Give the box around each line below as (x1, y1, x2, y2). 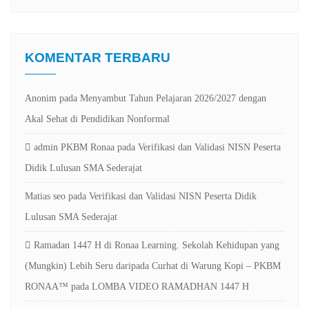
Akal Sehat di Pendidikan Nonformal (25, 113, 170, 124)
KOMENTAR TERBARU (25, 50, 170, 65)
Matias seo (25, 190, 66, 201)
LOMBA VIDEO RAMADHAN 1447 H (92, 281, 249, 292)
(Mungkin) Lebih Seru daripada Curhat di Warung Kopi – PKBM (25, 260, 281, 271)
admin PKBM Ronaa (34, 141, 114, 152)
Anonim (25, 92, 57, 103)
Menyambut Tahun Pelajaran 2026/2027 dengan (80, 92, 266, 103)
